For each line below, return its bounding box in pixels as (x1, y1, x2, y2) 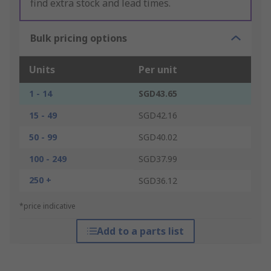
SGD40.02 (139, 131, 177, 143)
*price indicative (19, 201, 76, 212)
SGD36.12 (139, 175, 177, 187)
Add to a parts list (96, 224, 184, 238)
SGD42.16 (139, 109, 177, 122)
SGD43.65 (139, 88, 177, 100)
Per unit (139, 63, 177, 77)
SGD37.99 (139, 153, 177, 165)
